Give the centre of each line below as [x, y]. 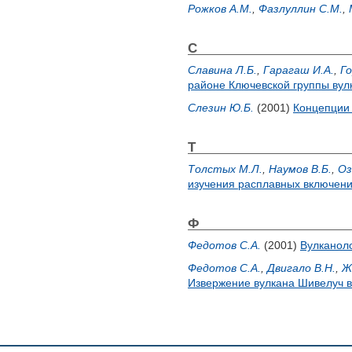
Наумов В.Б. [300, 169]
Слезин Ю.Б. [221, 108]
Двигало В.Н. [301, 268]
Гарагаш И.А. [299, 70]
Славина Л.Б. [222, 70]
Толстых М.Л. [225, 169]
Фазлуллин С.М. [301, 9]
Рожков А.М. [220, 9]
